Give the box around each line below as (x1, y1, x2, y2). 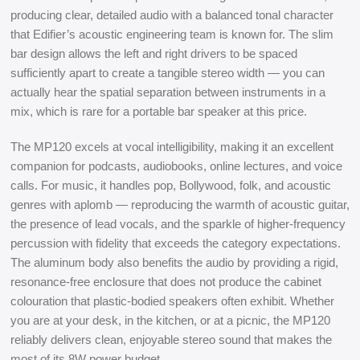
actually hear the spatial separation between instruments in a (10, 85, 325, 99)
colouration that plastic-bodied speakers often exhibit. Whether (10, 294, 334, 308)
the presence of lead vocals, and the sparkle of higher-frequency (10, 217, 346, 231)
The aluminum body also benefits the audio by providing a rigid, (10, 256, 338, 269)
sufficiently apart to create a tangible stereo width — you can (10, 66, 325, 80)
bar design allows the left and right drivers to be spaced (10, 47, 297, 60)
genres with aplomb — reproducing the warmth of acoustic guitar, (10, 198, 350, 211)
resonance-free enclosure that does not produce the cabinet (10, 275, 321, 288)
